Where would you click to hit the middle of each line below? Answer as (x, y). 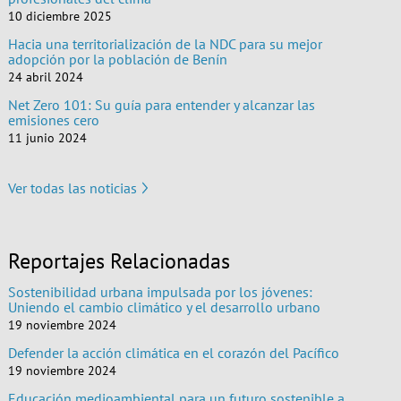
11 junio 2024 (47, 137)
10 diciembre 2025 (60, 16)
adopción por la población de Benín (117, 59)
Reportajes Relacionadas (119, 260)
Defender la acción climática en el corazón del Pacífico (173, 352)
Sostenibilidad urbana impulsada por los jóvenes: (160, 291)
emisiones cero (53, 119)
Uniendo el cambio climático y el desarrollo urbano (164, 307)
